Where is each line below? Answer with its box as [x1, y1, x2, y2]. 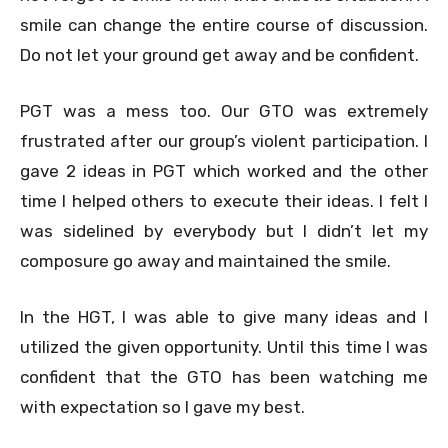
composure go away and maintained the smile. [20, 250, 391, 271]
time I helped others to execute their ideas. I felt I [20, 190, 428, 211]
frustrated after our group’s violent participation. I [20, 130, 428, 151]
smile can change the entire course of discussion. [20, 14, 428, 35]
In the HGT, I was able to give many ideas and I [20, 306, 428, 327]
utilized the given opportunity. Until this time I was [20, 336, 428, 357]
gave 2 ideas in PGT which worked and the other [20, 160, 428, 181]
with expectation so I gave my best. [20, 396, 305, 417]
